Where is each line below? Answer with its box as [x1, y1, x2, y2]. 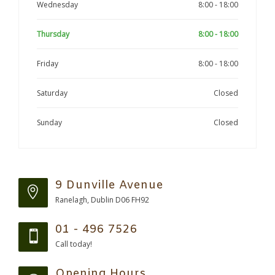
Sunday [37, 117, 62, 128]
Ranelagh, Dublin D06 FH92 [55, 195, 149, 206]
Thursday [37, 29, 69, 40]
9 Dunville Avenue [55, 178, 163, 193]
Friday [37, 58, 58, 69]
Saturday [37, 88, 68, 99]
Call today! [55, 239, 92, 250]
